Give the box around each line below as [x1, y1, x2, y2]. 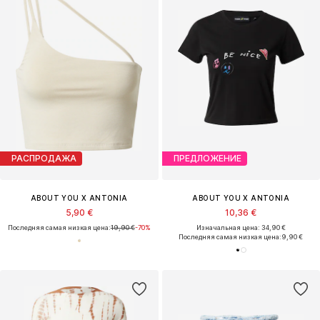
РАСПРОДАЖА [11, 153, 76, 164]
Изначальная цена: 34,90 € [196, 223, 286, 231]
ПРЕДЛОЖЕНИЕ [173, 153, 241, 164]
